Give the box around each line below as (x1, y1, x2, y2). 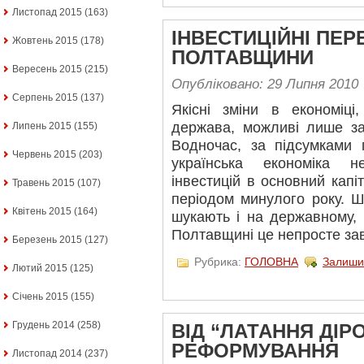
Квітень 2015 (12, 206, 71, 217)
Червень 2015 (12, 149, 76, 160)
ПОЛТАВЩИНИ (171, 46, 314, 68)
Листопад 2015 (12, 6, 82, 18)
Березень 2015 (12, 234, 82, 245)
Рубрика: (191, 254, 245, 268)
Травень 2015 (12, 177, 75, 188)
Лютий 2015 (12, 262, 67, 274)
